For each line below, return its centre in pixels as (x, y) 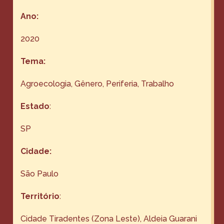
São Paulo (40, 173)
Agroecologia (46, 83)
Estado (35, 106)
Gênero (89, 83)
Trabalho (158, 83)
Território (40, 196)
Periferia (122, 83)
